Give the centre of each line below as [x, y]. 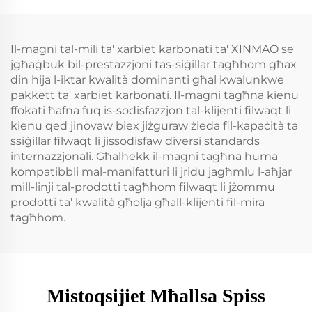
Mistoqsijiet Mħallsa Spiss [156, 295]
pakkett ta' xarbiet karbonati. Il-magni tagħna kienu [155, 95]
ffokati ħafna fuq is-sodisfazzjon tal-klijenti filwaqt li [151, 110]
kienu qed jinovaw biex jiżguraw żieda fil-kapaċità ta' [155, 125]
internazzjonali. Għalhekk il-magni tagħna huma [144, 156]
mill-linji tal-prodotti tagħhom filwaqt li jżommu [143, 187]
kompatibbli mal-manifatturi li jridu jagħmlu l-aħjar [151, 171]
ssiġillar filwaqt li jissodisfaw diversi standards [135, 141]
